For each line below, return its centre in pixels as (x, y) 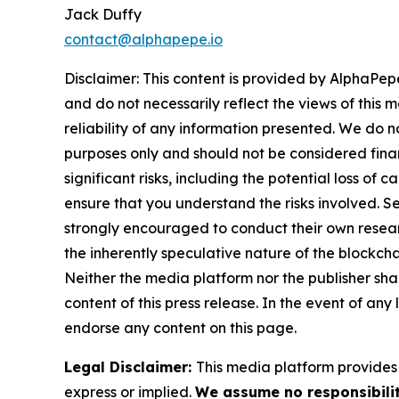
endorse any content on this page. (180, 328)
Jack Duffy (103, 15)
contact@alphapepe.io (143, 40)
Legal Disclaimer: (130, 367)
